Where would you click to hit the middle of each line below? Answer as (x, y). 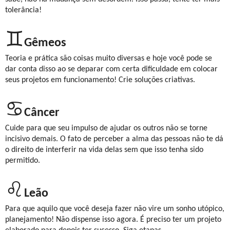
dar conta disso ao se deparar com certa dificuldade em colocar (111, 69)
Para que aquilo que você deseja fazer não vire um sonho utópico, (115, 209)
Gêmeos (45, 43)
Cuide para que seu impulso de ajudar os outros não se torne (106, 128)
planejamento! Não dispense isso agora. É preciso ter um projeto (113, 219)
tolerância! (23, 10)
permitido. (23, 160)
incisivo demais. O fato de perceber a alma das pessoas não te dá (114, 139)
